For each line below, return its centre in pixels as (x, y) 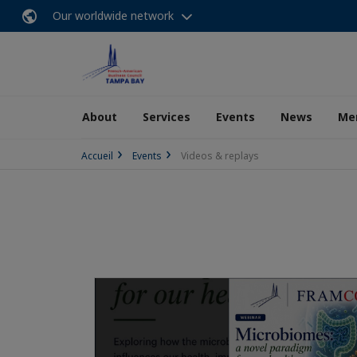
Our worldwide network (113, 16)
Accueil (97, 156)
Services (167, 117)
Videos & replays (220, 156)
